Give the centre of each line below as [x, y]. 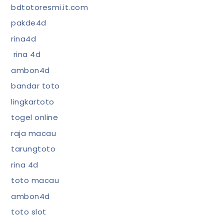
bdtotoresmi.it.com [50, 7]
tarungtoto [33, 149]
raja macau [34, 133]
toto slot [29, 212]
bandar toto [35, 86]
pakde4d [29, 23]
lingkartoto [33, 101]
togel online [35, 117]
